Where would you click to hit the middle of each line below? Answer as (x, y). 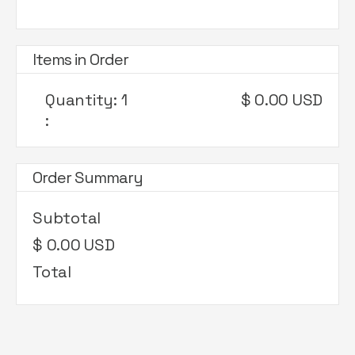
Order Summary (88, 177)
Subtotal (67, 218)
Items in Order (80, 59)
